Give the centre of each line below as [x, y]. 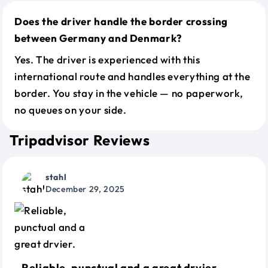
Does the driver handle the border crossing [121, 21]
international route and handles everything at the [133, 76]
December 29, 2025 [85, 189]
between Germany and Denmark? [98, 38]
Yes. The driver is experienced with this [107, 60]
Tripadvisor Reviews [80, 140]
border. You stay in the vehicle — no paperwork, [129, 93]
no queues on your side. [71, 110]
